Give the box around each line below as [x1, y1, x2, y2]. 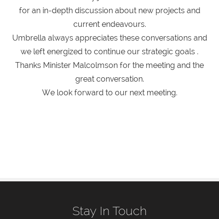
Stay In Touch [72, 203, 147, 218]
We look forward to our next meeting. [42, 88, 177, 97]
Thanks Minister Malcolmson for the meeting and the [15, 60, 204, 70]
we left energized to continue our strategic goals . [21, 46, 198, 56]
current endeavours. [73, 19, 146, 29]
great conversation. [75, 74, 144, 84]
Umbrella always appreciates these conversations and [12, 33, 207, 43]
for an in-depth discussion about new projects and [19, 5, 200, 15]
